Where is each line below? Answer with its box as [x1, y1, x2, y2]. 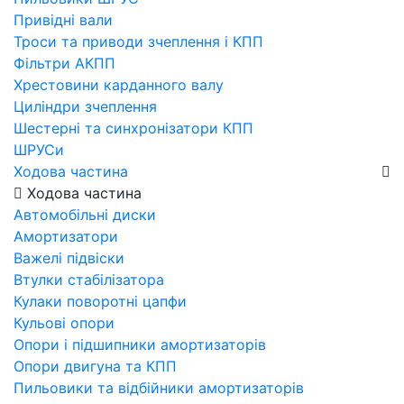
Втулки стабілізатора [14, 270, 164, 289]
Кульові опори [14, 313, 115, 332]
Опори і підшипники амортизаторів [14, 335, 266, 353]
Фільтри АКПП [14, 53, 115, 72]
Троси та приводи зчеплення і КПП [14, 32, 263, 50]
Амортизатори [14, 226, 118, 245]
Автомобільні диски [14, 205, 156, 224]
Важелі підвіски [14, 248, 124, 267]
